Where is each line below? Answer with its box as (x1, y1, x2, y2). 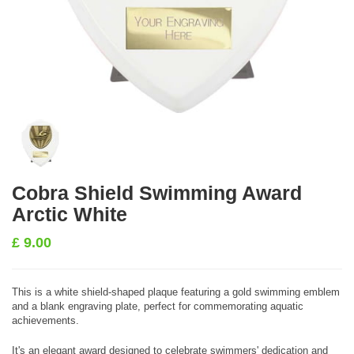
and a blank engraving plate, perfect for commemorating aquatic (12, 300, 303, 312)
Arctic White (12, 203, 127, 225)
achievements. (12, 314, 79, 326)
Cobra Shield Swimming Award (12, 182, 302, 204)
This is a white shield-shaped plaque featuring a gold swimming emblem (12, 286, 340, 298)
